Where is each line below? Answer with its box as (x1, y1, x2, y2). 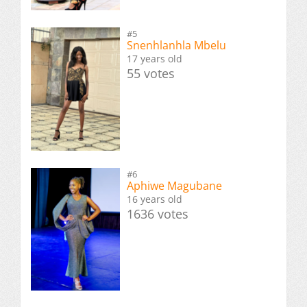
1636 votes (127, 205, 188, 222)
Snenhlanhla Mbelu (127, 38, 226, 53)
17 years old (127, 52, 182, 66)
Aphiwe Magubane (127, 177, 222, 193)
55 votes (127, 65, 175, 82)
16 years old (127, 192, 182, 206)
